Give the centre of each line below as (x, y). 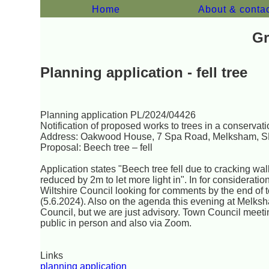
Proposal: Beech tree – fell (97, 147)
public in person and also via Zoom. (116, 223)
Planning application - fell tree (144, 72)
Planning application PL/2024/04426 (118, 115)
